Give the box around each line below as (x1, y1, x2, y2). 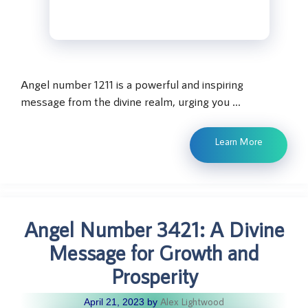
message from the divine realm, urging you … (21, 93, 241, 108)
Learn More (214, 135, 263, 148)
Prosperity (110, 263, 198, 289)
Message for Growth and (49, 240, 259, 265)
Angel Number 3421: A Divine (23, 217, 285, 242)
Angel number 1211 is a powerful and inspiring (21, 76, 243, 91)
